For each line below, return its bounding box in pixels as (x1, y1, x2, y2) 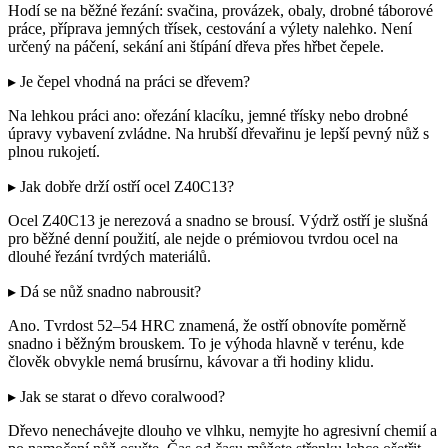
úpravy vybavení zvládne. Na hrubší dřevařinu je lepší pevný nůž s (8, 125, 429, 143)
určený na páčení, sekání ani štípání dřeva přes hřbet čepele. (8, 38, 384, 56)
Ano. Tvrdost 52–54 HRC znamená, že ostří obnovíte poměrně (8, 317, 406, 335)
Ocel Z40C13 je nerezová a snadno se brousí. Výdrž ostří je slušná (8, 212, 428, 230)
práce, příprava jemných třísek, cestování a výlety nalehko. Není (8, 20, 412, 38)
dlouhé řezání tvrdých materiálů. (8, 248, 211, 266)
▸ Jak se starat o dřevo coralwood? (8, 388, 225, 406)
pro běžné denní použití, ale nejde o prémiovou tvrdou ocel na (8, 230, 398, 248)
